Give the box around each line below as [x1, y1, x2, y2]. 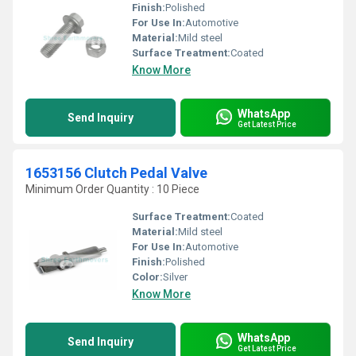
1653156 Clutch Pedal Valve [25, 164, 207, 181]
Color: [132, 271, 163, 283]
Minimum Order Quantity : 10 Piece [25, 183, 199, 195]
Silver [163, 271, 188, 283]
